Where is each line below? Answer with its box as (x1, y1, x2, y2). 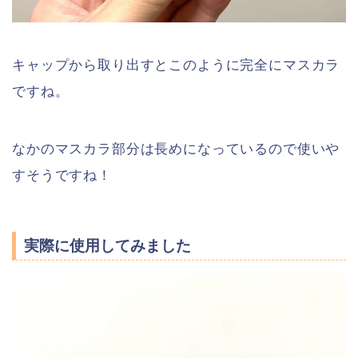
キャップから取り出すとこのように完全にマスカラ (12, 58, 340, 74)
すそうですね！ (12, 167, 112, 183)
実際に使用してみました (24, 237, 191, 255)
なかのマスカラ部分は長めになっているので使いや (12, 141, 340, 157)
